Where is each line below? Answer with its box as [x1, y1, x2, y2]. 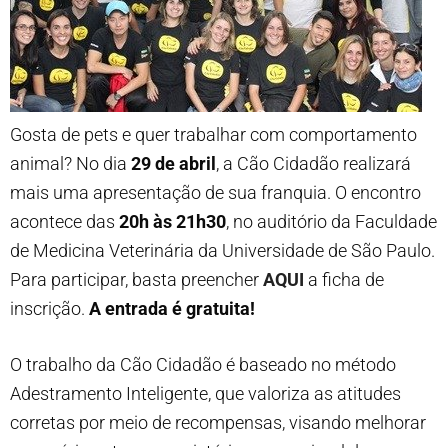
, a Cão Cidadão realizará [216, 153, 411, 174]
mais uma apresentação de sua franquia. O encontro [10, 182, 421, 203]
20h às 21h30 [119, 211, 226, 232]
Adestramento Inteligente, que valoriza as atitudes [10, 383, 401, 404]
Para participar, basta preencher [10, 269, 263, 290]
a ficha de [304, 269, 384, 290]
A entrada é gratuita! [89, 298, 255, 319]
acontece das [10, 211, 119, 232]
